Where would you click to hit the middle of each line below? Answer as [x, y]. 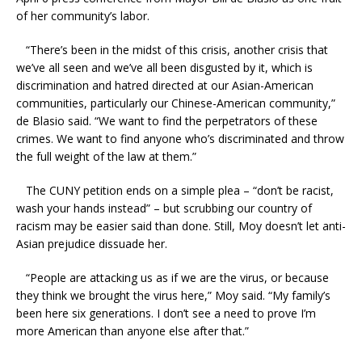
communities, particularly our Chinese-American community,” [176, 103]
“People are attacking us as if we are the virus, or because [173, 277]
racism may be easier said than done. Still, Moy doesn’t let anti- [181, 225]
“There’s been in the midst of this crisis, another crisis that [172, 49]
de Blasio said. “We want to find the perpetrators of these [167, 120]
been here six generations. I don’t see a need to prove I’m [166, 313]
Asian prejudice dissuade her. [92, 243]
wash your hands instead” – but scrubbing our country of [164, 208]
